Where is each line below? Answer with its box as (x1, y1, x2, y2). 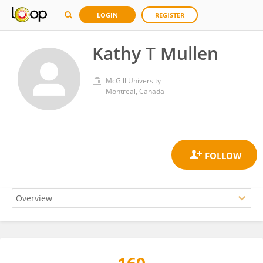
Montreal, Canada (106, 86, 164, 96)
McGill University (106, 76, 161, 86)
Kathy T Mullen (92, 41, 218, 65)
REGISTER (155, 11, 184, 19)
